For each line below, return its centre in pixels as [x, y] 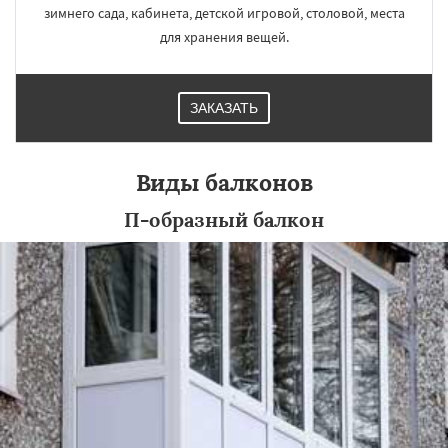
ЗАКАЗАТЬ [224, 108]
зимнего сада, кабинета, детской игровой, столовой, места [224, 13]
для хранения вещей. [224, 37]
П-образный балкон [224, 219]
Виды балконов [224, 182]
